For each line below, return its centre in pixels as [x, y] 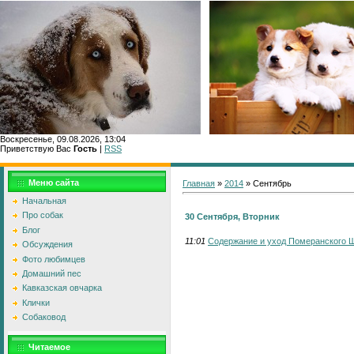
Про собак [43, 215]
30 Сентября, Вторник [232, 216]
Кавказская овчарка [62, 288]
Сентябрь [272, 183]
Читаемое [49, 347]
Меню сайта [54, 183]
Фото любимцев [54, 259]
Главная [199, 183]
